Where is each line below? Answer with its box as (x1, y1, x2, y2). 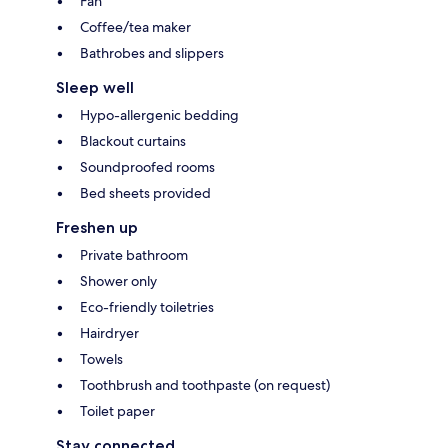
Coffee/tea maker (80, 17, 191, 36)
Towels (80, 349, 123, 368)
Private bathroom (80, 245, 188, 264)
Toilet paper (80, 401, 155, 420)
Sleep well (56, 77, 134, 97)
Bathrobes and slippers (80, 43, 224, 62)
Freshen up (56, 217, 138, 237)
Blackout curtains (80, 131, 186, 150)
